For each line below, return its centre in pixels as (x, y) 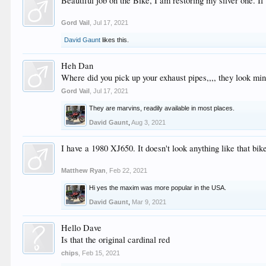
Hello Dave (82, 228)
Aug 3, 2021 (149, 122)
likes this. (115, 40)
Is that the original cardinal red (116, 240)
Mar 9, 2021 (149, 202)
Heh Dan (77, 66)
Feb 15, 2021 (101, 253)
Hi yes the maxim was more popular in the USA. (158, 188)
